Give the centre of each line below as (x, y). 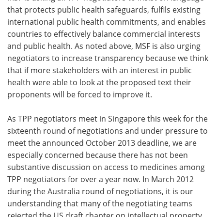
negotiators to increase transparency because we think (108, 58)
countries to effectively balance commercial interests (104, 34)
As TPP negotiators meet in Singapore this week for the (108, 119)
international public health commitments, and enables (107, 22)
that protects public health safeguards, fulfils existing (104, 10)
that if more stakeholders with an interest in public (100, 70)
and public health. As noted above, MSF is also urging (104, 46)
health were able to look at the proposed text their (99, 83)
